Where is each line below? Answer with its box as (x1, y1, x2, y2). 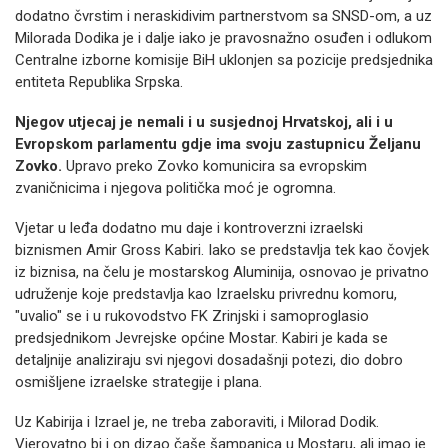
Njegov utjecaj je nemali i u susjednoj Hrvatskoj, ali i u (15, 113, 393, 131)
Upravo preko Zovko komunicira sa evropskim (62, 157, 367, 175)
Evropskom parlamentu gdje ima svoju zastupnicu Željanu (15, 135, 421, 153)
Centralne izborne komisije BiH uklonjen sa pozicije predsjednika (15, 51, 433, 69)
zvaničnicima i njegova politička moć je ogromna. (15, 179, 336, 197)
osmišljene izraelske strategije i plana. (15, 373, 262, 391)
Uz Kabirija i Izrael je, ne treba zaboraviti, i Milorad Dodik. (15, 413, 379, 431)
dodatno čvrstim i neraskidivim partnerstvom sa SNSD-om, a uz (15, 7, 432, 25)
